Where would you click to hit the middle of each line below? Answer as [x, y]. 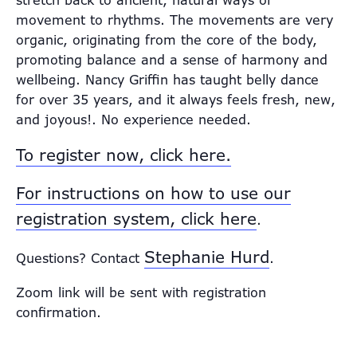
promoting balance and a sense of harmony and [172, 60]
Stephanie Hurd [207, 257]
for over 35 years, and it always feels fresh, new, [176, 100]
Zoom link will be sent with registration [141, 292]
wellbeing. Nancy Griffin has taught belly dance [167, 80]
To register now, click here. [124, 155]
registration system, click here [136, 219]
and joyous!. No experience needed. [133, 120]
